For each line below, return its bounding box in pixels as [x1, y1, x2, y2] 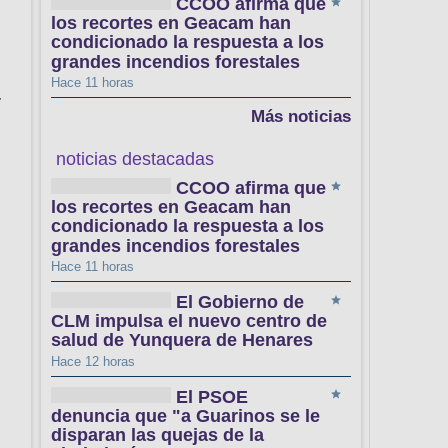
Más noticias [251, 106, 351, 126]
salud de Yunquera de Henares [51, 330, 313, 351]
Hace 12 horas [51, 353, 135, 369]
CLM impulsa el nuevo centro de [51, 311, 327, 332]
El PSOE [176, 386, 248, 407]
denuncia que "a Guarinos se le [51, 406, 320, 427]
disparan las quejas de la [51, 425, 264, 446]
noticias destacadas [56, 148, 214, 169]
